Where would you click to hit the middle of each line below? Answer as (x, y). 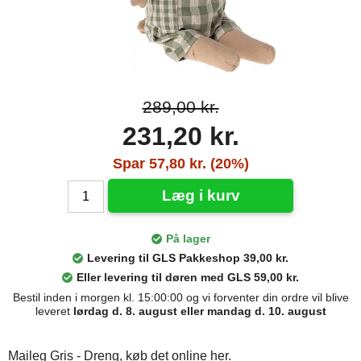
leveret (54, 311)
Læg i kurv (201, 195)
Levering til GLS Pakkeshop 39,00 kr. (188, 257)
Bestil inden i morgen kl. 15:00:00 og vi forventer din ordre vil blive (180, 297)
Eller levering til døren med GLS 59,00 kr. (188, 277)
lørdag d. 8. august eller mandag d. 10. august (199, 311)
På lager (188, 238)
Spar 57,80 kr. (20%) (180, 163)
